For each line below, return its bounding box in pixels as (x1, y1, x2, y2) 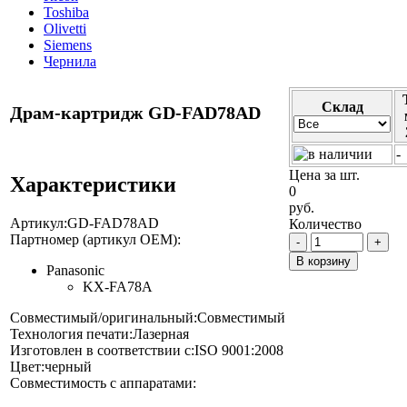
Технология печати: (10, 326, 133, 342)
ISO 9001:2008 (194, 342, 283, 358)
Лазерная (133, 326, 189, 342)
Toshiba (44, 5, 89, 20)
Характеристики (10, 173, 176, 197)
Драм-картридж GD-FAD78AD (10, 102, 261, 123)
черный (45, 359, 92, 374)
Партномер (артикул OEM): (10, 232, 181, 247)
